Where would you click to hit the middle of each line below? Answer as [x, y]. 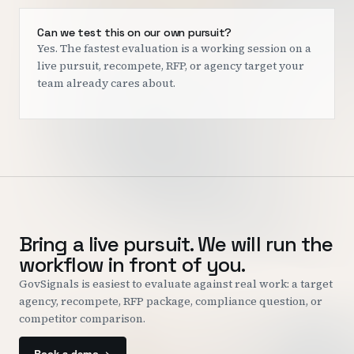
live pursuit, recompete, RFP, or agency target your [171, 66]
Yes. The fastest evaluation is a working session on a [174, 48]
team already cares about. [106, 83]
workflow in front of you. [132, 265]
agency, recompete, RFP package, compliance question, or [171, 301]
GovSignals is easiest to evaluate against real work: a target [176, 284]
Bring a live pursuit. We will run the [176, 244]
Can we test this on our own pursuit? [135, 32]
